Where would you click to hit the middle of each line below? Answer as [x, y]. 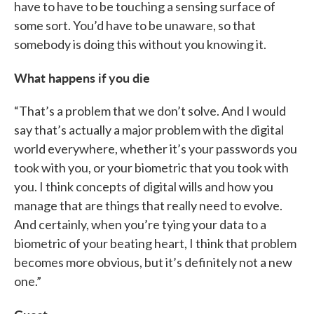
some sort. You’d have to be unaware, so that [135, 25]
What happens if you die [82, 77]
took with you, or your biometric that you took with [151, 168]
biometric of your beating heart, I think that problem [155, 243]
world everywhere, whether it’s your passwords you [156, 149]
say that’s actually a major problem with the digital [149, 130]
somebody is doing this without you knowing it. [140, 44]
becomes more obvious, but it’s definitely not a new [153, 262]
